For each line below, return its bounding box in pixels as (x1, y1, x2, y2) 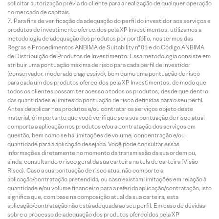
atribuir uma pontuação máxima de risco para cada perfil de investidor (7, 61, 191, 68)
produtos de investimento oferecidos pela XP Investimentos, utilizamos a (7, 26, 201, 33)
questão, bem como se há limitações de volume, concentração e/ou (7, 131, 185, 139)
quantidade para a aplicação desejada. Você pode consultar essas (7, 140, 179, 148)
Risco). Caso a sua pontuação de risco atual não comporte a (7, 167, 163, 174)
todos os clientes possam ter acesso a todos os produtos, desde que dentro (7, 88, 208, 95)
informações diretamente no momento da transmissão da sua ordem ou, (7, 149, 197, 156)
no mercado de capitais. (7, 8, 71, 16)
